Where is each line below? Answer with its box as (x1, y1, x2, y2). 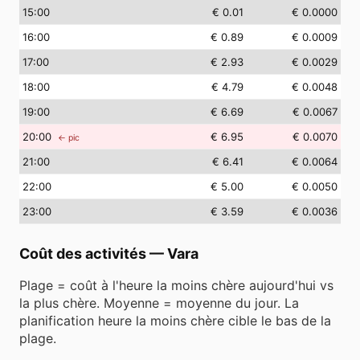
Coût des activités (19, 245, 146, 262)
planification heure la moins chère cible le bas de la (19, 313, 331, 329)
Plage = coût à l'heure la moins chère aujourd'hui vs (19, 277, 333, 293)
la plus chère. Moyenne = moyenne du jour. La (19, 295, 299, 311)
